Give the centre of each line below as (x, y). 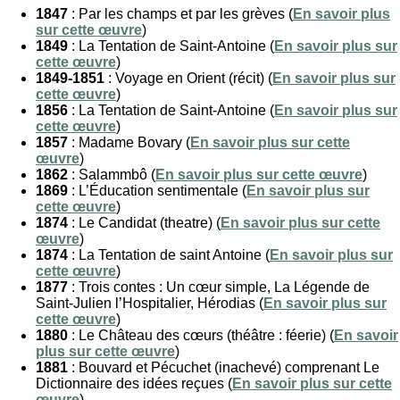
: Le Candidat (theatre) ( (144, 222)
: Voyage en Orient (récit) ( (188, 78)
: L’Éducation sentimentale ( (157, 190)
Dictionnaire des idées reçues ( (134, 383)
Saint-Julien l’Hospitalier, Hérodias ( (150, 303)
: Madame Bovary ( (129, 142)
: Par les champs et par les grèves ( (182, 13)
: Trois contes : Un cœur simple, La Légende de (219, 287)
